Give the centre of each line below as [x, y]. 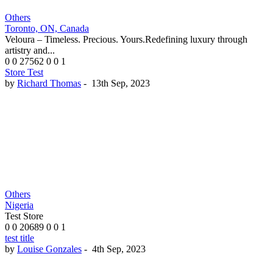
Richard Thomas [49, 83]
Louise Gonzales [49, 249]
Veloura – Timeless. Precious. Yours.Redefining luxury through [126, 40]
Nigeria [19, 205]
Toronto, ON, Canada [47, 29]
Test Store [24, 216]
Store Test [24, 73]
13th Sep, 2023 [121, 83]
